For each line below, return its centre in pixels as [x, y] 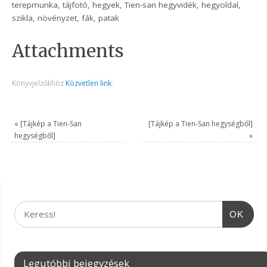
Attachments [68, 51]
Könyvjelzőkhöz [39, 83]
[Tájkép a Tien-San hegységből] [200, 123]
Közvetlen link [89, 83]
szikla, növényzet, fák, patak [66, 18]
